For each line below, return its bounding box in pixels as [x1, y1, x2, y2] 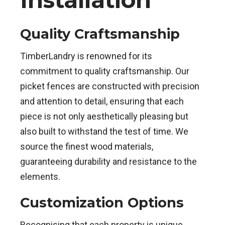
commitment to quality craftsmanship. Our [20, 65, 189, 76]
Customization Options [20, 194, 184, 211]
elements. [20, 171, 60, 182]
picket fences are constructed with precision [20, 80, 199, 91]
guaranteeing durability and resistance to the [20, 156, 197, 167]
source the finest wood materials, [20, 141, 153, 152]
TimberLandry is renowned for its [20, 50, 152, 61]
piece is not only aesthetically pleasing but [20, 110, 188, 122]
